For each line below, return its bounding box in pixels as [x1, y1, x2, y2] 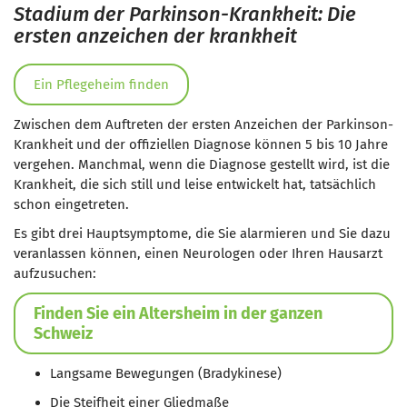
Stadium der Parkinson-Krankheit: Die [14, 2, 356, 26]
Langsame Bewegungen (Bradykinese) [50, 365, 282, 382]
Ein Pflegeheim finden [34, 76, 169, 93]
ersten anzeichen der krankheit [14, 24, 297, 48]
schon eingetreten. [14, 196, 129, 213]
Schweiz [34, 323, 93, 343]
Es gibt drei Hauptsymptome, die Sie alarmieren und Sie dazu [14, 225, 391, 242]
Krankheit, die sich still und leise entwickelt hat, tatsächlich [14, 176, 376, 193]
